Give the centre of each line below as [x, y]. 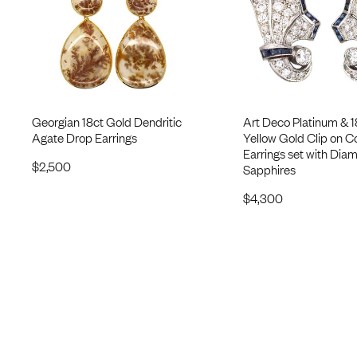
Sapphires [269, 169]
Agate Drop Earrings [84, 137]
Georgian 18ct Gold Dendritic [106, 121]
